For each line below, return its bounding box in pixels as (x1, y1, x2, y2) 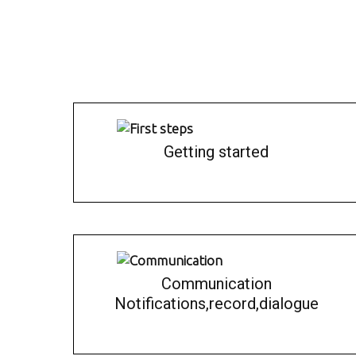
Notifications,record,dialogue (114, 294, 319, 313)
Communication (161, 274, 272, 293)
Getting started (164, 142, 269, 161)
